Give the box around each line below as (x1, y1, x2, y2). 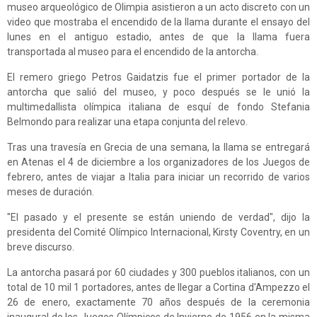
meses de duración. (7, 186, 94, 198)
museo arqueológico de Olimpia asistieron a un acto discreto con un (7, 1, 310, 13)
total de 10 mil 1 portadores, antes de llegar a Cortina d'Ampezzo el (7, 282, 310, 294)
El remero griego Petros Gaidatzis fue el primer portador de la (7, 71, 310, 83)
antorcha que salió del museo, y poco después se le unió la (7, 86, 310, 98)
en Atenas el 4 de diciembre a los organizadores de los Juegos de (7, 156, 310, 168)
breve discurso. (7, 241, 74, 253)
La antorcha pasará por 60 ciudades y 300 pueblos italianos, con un (7, 267, 310, 279)
